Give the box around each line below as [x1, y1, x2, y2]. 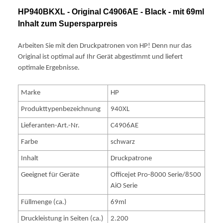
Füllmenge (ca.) [21, 198, 67, 206]
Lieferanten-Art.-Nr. [21, 121, 80, 129]
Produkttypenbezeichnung [21, 105, 101, 113]
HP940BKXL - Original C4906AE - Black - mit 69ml [18, 7, 204, 16]
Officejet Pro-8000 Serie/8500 [111, 171, 202, 179]
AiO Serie [111, 182, 138, 190]
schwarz [111, 138, 135, 146]
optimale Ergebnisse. [18, 64, 80, 72]
